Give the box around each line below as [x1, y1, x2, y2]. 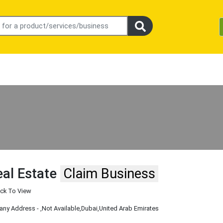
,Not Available [40, 205, 80, 213]
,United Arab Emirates [98, 205, 159, 213]
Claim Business [63, 166, 156, 182]
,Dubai [80, 205, 98, 213]
